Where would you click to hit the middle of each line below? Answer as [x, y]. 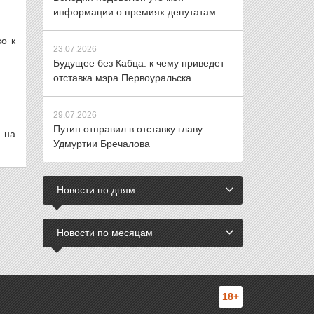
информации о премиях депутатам [135, 12]
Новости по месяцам [105, 233]
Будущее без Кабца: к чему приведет [139, 63]
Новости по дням [96, 190]
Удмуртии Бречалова [102, 144]
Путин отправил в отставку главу [128, 129]
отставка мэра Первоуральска [122, 78]
